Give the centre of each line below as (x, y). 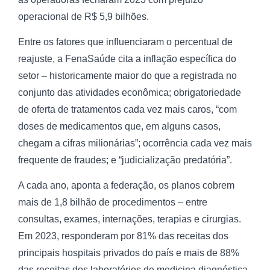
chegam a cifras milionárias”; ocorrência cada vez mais (135, 143)
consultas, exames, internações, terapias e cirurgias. (130, 219)
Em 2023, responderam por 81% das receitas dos (123, 236)
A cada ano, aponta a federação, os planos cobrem (126, 186)
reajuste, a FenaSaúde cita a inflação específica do (127, 59)
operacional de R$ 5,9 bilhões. (83, 16)
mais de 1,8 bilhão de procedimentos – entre (113, 202)
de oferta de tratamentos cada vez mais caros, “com (127, 110)
